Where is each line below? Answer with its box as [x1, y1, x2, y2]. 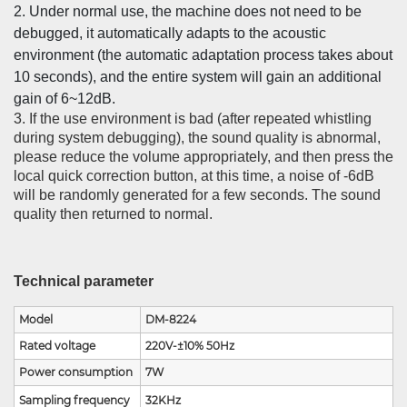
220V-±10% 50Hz [145, 339, 234, 352]
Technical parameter [14, 273, 154, 289]
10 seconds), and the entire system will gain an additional [14, 69, 382, 84]
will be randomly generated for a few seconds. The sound [14, 187, 381, 203]
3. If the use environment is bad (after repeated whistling [14, 111, 372, 126]
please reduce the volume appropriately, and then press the [14, 149, 393, 164]
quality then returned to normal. [14, 206, 213, 222]
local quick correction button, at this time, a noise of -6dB [14, 168, 374, 184]
